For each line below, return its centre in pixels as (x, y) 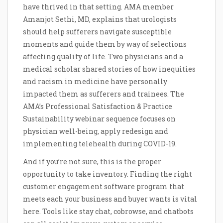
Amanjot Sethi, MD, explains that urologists (100, 19)
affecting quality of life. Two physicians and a (103, 57)
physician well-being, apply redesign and (96, 131)
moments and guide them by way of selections (105, 44)
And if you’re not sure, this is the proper (92, 162)
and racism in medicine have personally (95, 82)
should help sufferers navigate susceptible (97, 32)
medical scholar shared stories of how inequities (109, 69)
